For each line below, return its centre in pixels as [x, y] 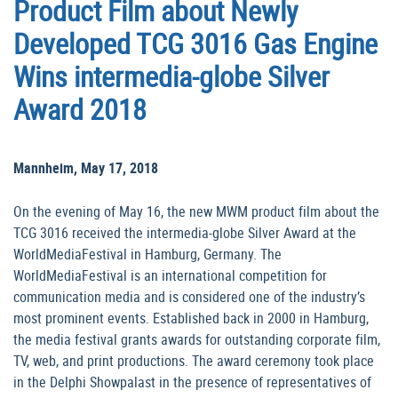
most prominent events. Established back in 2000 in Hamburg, [191, 318]
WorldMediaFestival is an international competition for [170, 276]
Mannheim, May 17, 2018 [86, 168]
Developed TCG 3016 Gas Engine [195, 44]
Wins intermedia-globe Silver [171, 76]
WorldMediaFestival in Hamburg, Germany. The [147, 255]
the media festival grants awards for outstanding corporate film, [197, 340]
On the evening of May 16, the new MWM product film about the [196, 212]
